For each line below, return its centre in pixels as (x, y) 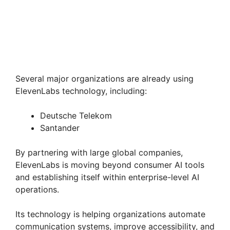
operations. (37, 189)
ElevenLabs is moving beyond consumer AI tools (110, 165)
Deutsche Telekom (76, 115)
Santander (60, 128)
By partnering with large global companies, (99, 152)
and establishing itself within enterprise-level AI (107, 177)
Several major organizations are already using (104, 78)
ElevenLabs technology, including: (81, 91)
